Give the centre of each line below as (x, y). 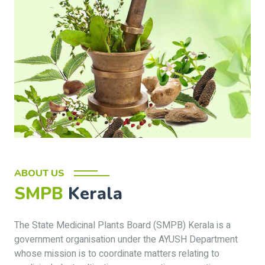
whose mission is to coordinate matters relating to (117, 254)
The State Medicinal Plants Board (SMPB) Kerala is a (122, 225)
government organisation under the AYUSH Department (126, 240)
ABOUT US (39, 173)
